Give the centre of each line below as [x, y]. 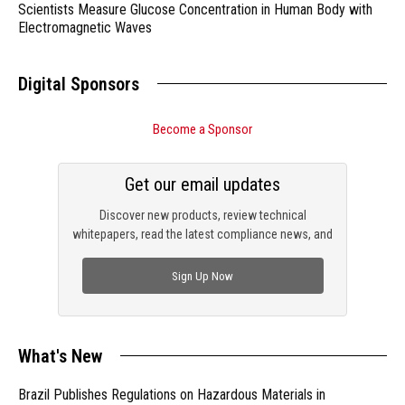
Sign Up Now [202, 276]
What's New [60, 357]
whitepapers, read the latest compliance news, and [202, 235]
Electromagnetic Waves [85, 28]
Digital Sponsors [79, 85]
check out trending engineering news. [202, 254]
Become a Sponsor [202, 130]
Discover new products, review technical [202, 216]
